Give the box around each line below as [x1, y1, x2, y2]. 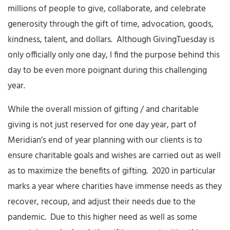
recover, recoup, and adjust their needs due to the [8, 195, 196, 209]
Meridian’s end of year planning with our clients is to [8, 133, 202, 147]
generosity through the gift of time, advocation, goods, [8, 17, 214, 31]
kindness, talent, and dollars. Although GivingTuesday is [8, 32, 215, 47]
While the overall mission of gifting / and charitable [8, 102, 199, 117]
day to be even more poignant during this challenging [8, 63, 207, 78]
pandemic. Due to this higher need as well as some [8, 210, 197, 224]
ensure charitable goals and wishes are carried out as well [8, 148, 221, 163]
